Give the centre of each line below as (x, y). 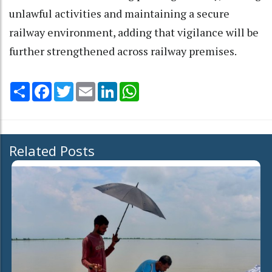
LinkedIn (134, 87)
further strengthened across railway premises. (123, 51)
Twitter (89, 87)
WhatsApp (161, 87)
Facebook (72, 87)
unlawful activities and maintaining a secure (119, 14)
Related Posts (52, 151)
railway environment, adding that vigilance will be (134, 32)
